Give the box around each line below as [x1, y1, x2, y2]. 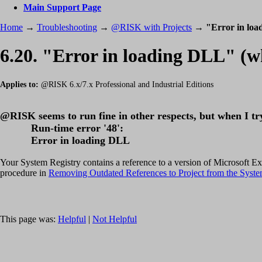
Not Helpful [92, 214, 137, 225]
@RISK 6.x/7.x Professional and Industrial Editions [39, 79, 213, 89]
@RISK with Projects [111, 22, 192, 32]
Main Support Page [23, 2, 101, 12]
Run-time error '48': [30, 122, 123, 135]
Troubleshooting [37, 22, 97, 32]
